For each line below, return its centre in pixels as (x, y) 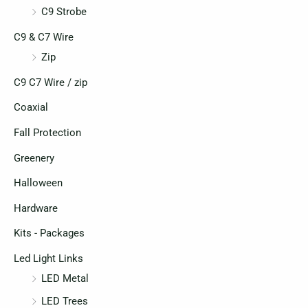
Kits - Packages (49, 233)
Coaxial (31, 108)
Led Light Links (48, 259)
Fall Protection (47, 132)
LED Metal (65, 279)
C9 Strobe (64, 12)
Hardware (36, 208)
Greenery (34, 158)
